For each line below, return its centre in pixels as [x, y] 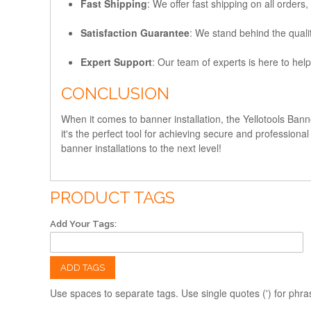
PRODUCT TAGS [112, 197]
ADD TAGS [83, 267]
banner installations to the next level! [141, 148]
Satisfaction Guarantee [135, 32]
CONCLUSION [115, 93]
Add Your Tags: [83, 224]
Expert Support [116, 61]
